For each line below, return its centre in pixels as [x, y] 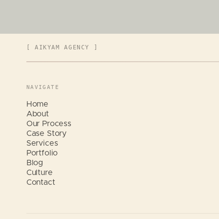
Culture [39, 172]
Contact [41, 182]
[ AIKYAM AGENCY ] [62, 47]
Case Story [46, 133]
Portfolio [42, 153]
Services [42, 143]
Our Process [49, 123]
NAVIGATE [43, 87]
